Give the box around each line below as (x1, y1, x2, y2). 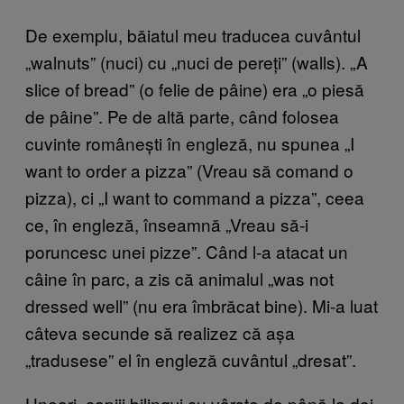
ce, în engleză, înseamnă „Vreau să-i (25, 211, 308, 236)
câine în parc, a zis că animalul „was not (25, 265, 334, 290)
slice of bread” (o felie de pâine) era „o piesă (25, 76, 364, 101)
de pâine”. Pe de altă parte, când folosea (25, 103, 339, 128)
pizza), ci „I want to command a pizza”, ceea (25, 184, 364, 209)
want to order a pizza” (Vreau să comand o (25, 157, 353, 182)
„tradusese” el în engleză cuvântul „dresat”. (25, 346, 356, 372)
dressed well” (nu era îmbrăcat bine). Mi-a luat (25, 292, 378, 317)
